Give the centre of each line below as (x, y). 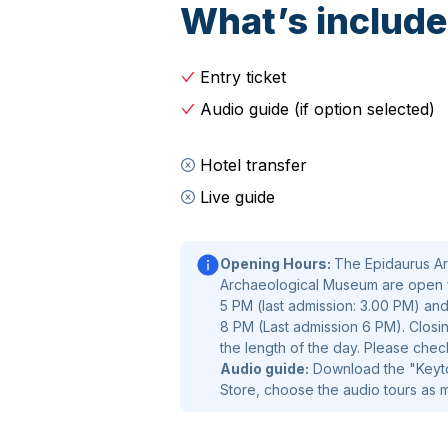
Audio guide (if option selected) (317, 109)
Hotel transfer (253, 165)
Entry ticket (243, 77)
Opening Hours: (277, 263)
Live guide (237, 197)
